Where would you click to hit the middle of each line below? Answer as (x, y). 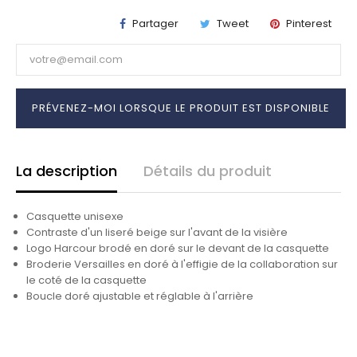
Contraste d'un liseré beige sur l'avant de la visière (157, 232)
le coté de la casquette (86, 280)
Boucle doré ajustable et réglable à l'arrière (140, 296)
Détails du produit (208, 171)
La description (67, 171)
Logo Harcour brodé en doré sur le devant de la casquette (178, 248)
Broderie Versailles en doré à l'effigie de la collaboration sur (182, 264)
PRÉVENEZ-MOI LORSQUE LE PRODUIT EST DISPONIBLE (181, 108)
